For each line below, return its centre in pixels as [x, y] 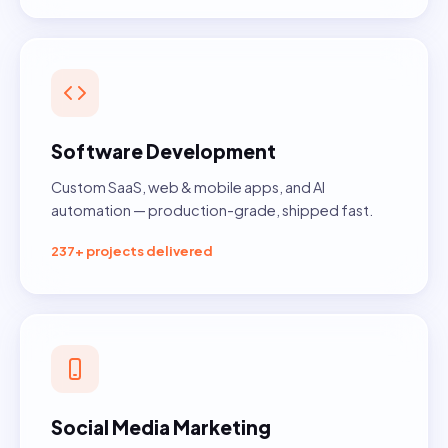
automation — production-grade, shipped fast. [212, 210]
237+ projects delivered [132, 251]
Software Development [163, 151]
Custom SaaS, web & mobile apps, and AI [188, 187]
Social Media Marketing [161, 427]
